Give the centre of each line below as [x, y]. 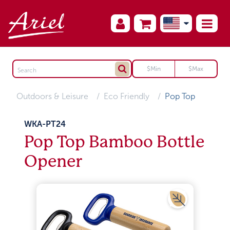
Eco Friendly [127, 96]
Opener [53, 161]
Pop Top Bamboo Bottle [114, 142]
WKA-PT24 [45, 124]
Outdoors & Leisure [53, 96]
